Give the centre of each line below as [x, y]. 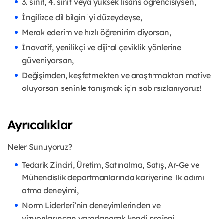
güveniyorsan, [48, 60]
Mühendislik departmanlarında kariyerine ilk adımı [113, 178]
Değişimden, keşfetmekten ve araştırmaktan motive [117, 76]
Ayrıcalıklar [40, 125]
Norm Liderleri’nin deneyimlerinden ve [91, 206]
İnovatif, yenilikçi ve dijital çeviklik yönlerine [102, 48]
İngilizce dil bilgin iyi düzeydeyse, [82, 17]
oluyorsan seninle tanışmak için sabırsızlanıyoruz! [112, 88]
